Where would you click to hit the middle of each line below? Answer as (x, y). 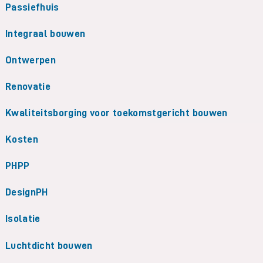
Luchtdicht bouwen (49, 245)
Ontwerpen (30, 60)
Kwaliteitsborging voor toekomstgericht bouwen (116, 113)
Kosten (21, 139)
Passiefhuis (32, 7)
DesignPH (26, 192)
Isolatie (23, 219)
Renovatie (28, 86)
